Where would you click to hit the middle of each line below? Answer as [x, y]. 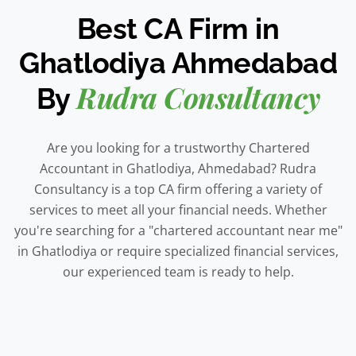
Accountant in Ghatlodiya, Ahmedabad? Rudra [178, 168]
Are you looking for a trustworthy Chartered [178, 147]
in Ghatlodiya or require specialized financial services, [178, 251]
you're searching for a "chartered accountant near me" [178, 230]
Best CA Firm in [178, 28]
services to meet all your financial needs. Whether [178, 209]
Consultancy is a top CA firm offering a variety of [178, 189]
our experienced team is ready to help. [178, 271]
